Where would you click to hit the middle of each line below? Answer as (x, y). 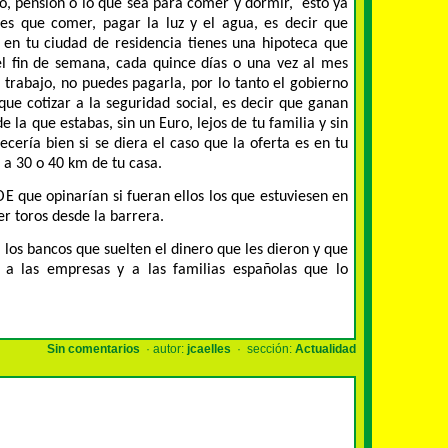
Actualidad (325, 349)
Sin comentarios (93, 349)
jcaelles (209, 349)
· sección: (263, 349)
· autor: (163, 349)
